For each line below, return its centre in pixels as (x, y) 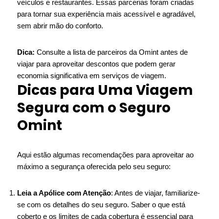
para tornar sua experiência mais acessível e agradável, (106, 14)
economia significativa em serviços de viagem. (92, 76)
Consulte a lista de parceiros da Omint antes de (111, 52)
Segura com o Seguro (94, 108)
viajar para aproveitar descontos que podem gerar (96, 64)
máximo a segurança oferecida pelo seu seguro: (94, 166)
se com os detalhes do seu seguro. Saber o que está (101, 205)
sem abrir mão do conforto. (60, 26)
